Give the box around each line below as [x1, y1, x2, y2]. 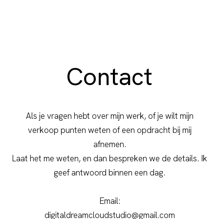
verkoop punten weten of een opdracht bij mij [27, 125, 192, 136]
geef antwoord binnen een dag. [54, 167, 165, 178]
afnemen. [93, 139, 126, 150]
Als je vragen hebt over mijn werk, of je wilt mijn [25, 110, 194, 122]
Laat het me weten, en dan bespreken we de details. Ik [12, 153, 207, 164]
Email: [99, 196, 120, 207]
